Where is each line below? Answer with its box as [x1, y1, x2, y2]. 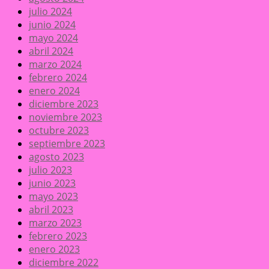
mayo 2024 [29, 31, 78, 45]
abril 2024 [29, 44, 73, 58]
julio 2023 [29, 163, 72, 177]
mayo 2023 [29, 190, 78, 204]
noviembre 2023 [29, 110, 102, 124]
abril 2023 [29, 203, 73, 217]
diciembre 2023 [29, 97, 98, 111]
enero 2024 [29, 84, 80, 98]
